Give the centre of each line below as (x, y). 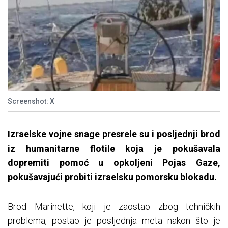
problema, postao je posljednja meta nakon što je (114, 221)
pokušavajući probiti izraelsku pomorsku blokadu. (112, 177)
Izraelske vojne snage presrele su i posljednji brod (114, 134)
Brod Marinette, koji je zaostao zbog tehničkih (114, 207)
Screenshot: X (31, 102)
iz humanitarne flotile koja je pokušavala (114, 149)
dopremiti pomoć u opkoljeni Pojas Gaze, (114, 163)
